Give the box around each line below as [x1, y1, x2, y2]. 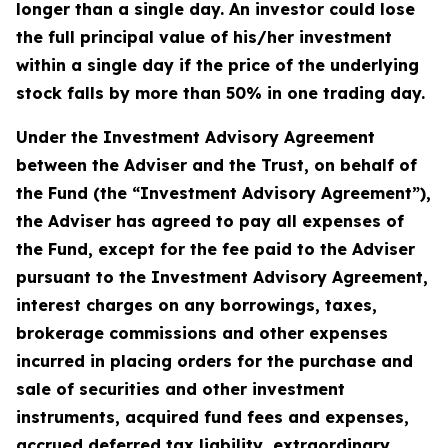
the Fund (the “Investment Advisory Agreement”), [16, 183, 431, 203]
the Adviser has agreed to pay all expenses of [16, 211, 404, 231]
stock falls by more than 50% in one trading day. [16, 83, 425, 103]
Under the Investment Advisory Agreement [16, 127, 375, 147]
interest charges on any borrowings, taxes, [16, 295, 377, 315]
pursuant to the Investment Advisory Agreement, [16, 267, 428, 287]
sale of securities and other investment [16, 379, 345, 399]
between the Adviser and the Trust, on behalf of [16, 155, 417, 175]
